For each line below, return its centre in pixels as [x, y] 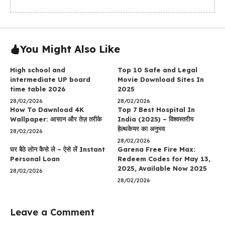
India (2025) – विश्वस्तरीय [155, 119]
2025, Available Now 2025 [162, 168]
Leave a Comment [52, 212]
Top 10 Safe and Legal [157, 70]
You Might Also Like [70, 49]
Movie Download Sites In [161, 79]
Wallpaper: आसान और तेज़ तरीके [56, 119]
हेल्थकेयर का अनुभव [141, 129]
